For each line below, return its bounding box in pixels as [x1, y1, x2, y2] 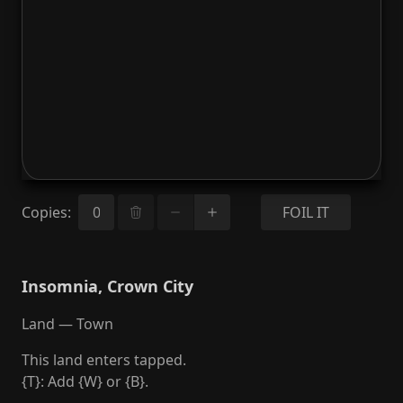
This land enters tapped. [22, 350, 186, 370]
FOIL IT [282, 202, 329, 222]
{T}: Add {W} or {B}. [22, 372, 148, 391]
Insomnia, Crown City [22, 275, 193, 297]
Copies [22, 202, 67, 222]
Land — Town [22, 314, 113, 334]
